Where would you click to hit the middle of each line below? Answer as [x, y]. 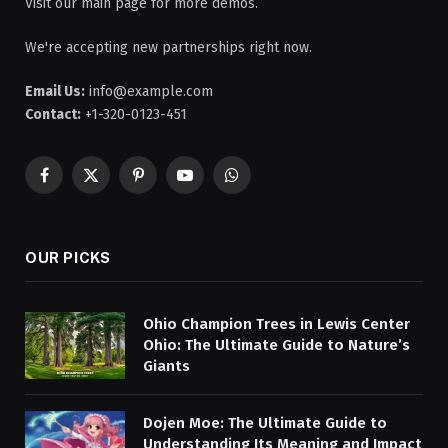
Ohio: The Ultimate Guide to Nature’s [276, 345]
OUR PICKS [68, 258]
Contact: [53, 115]
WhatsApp [263, 184]
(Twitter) [116, 205]
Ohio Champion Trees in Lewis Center [276, 324]
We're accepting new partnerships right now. [168, 48]
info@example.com [149, 92]
